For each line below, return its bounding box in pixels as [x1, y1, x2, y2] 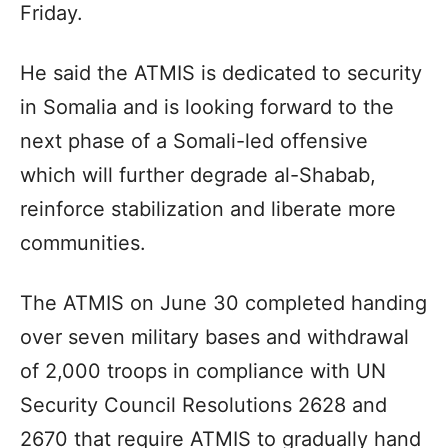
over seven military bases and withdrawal [20, 324, 409, 349]
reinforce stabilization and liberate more [20, 196, 396, 221]
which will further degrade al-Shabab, [20, 162, 376, 187]
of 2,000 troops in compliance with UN [20, 358, 386, 383]
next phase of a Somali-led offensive [20, 128, 368, 153]
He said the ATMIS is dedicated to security [20, 60, 422, 85]
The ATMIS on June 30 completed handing [20, 290, 427, 315]
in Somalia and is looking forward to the [20, 94, 394, 119]
